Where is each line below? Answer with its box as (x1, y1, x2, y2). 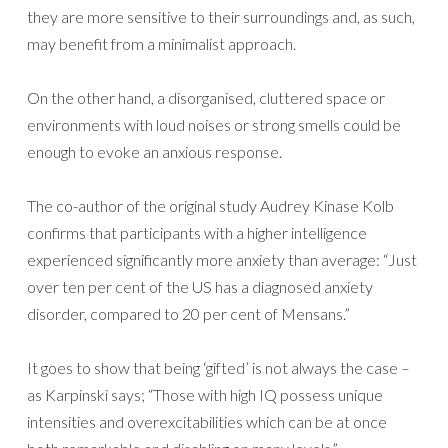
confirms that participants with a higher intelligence (27, 223, 367, 242)
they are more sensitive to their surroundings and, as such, (27, 7, 415, 26)
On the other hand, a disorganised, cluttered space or (27, 88, 385, 107)
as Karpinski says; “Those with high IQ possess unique (27, 385, 383, 404)
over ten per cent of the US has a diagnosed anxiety (27, 277, 373, 296)
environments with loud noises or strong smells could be (27, 115, 401, 134)
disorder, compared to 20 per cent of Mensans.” (27, 304, 350, 323)
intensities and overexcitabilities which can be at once (27, 412, 387, 431)
